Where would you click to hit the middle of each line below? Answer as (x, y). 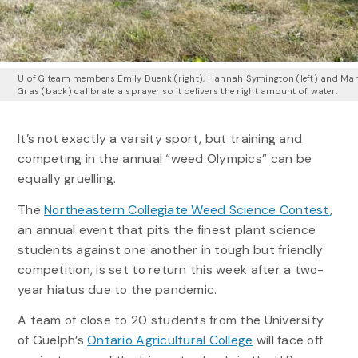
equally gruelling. (69, 179)
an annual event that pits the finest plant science (167, 229)
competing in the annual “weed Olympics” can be (165, 159)
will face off (288, 340)
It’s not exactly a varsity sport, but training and (160, 139)
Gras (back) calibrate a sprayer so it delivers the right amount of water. (177, 91)
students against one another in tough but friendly (170, 249)
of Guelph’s (52, 340)
